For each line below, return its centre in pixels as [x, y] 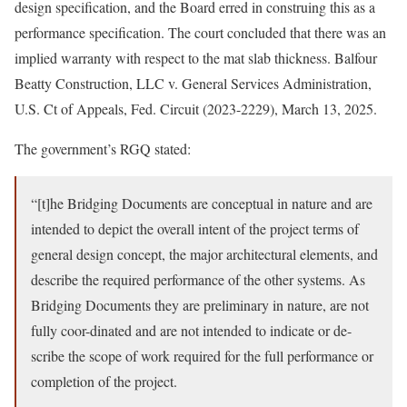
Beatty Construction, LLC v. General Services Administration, [193, 83]
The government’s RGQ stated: [103, 149]
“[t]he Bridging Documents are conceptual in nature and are [202, 203]
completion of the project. [104, 381]
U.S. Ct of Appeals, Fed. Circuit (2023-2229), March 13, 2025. [196, 109]
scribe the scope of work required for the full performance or [202, 356]
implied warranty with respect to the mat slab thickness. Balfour [196, 58]
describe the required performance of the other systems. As [198, 279]
